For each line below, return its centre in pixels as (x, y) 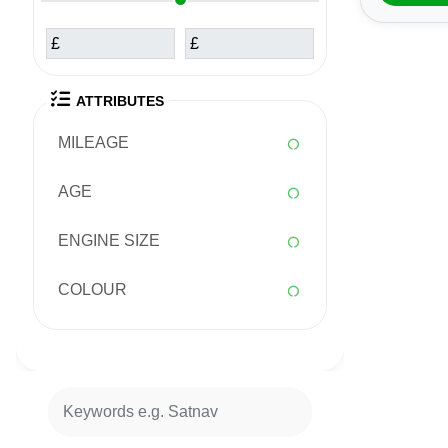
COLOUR (92, 290)
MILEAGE (93, 143)
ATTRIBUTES (120, 101)
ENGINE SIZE (109, 241)
